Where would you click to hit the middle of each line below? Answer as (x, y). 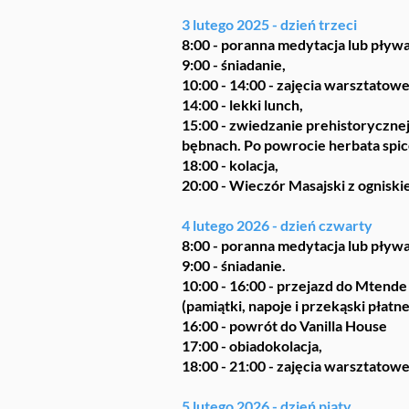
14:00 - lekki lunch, (242, 105)
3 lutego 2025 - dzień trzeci (269, 24)
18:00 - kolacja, (230, 165)
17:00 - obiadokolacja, (253, 346)
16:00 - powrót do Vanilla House (284, 325)
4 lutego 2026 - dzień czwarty (277, 225)
